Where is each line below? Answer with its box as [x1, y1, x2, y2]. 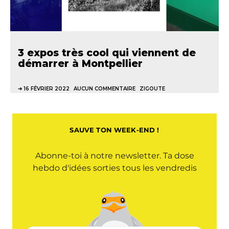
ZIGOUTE [140, 85, 165, 92]
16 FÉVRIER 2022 [24, 85, 70, 92]
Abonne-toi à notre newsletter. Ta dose [35, 151, 194, 161]
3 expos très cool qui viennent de [18, 47, 196, 59]
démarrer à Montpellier [18, 57, 143, 70]
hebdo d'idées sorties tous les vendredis [32, 163, 197, 173]
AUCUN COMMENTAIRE [74, 85, 135, 92]
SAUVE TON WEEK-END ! [70, 126, 159, 134]
